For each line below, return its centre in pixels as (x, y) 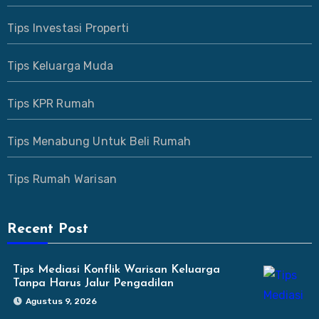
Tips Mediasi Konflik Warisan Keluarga (116, 270)
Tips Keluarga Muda (60, 66)
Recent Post (47, 229)
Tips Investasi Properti (68, 28)
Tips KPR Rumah (51, 103)
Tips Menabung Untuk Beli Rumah (99, 141)
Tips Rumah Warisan (62, 179)
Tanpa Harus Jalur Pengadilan (93, 283)
